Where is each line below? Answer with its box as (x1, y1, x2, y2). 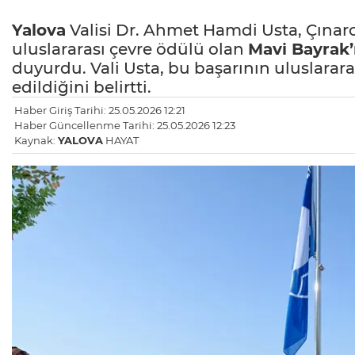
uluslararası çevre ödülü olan (12, 40, 248, 59)
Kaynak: (14, 134, 58, 147)
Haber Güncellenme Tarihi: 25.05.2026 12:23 (14, 119, 235, 132)
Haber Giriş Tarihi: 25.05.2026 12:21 (14, 104, 185, 117)
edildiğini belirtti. (12, 78, 151, 97)
